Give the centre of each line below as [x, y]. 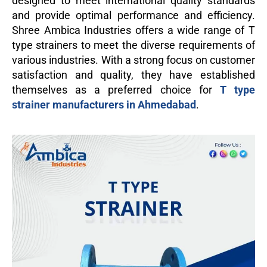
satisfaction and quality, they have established [133, 75]
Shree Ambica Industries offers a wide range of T [133, 30]
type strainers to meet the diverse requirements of [133, 45]
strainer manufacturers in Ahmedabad [104, 105]
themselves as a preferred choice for [116, 90]
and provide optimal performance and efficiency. [133, 15]
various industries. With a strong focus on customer [133, 60]
